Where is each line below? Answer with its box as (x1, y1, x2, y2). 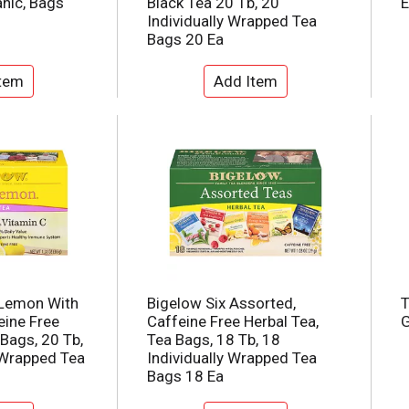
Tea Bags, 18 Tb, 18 (147, 330, 280, 350)
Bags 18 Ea (147, 367, 224, 386)
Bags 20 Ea (147, 30, 224, 49)
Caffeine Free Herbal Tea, (147, 312, 319, 331)
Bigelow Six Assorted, (147, 294, 296, 313)
